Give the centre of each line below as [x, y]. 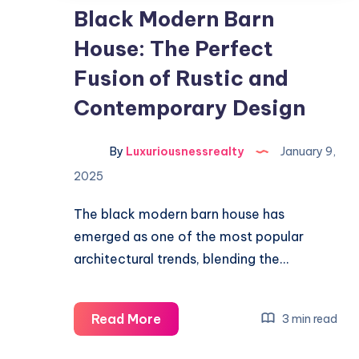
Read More [126, 319]
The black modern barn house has [179, 214]
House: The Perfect [173, 48]
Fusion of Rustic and [181, 78]
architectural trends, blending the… [181, 259]
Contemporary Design [190, 108]
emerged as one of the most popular [189, 236]
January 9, [307, 152]
